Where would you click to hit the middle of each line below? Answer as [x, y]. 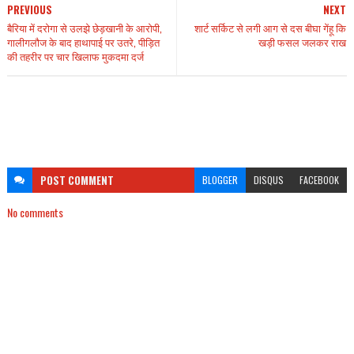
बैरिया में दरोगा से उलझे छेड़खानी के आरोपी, [84, 28]
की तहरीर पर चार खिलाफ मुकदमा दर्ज [75, 56]
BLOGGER [220, 180]
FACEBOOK [320, 180]
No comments [35, 212]
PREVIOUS [29, 9]
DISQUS [269, 180]
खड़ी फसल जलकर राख [303, 42]
